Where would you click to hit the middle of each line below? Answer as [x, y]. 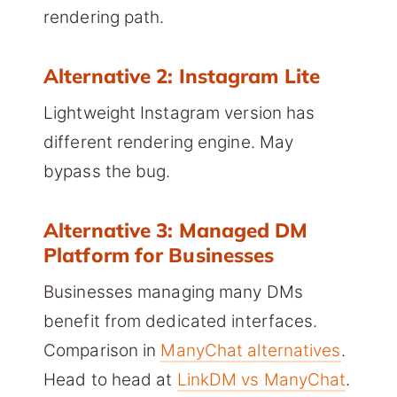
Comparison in [102, 351]
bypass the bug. [107, 172]
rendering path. [104, 18]
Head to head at [110, 380]
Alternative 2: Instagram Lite [182, 76]
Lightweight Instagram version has [179, 113]
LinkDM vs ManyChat [261, 380]
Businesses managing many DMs [173, 292]
